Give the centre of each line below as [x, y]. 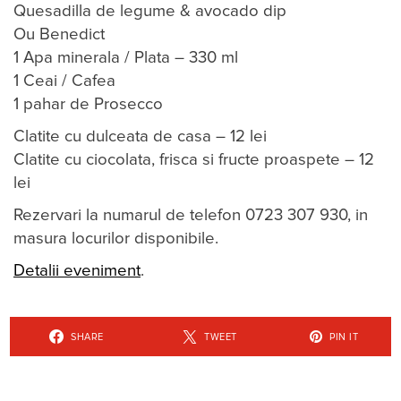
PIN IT [344, 337]
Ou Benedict [59, 35]
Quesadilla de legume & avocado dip [150, 12]
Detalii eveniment [77, 271]
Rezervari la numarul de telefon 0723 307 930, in [191, 216]
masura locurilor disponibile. [116, 239]
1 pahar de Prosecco [88, 105]
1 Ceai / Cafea [64, 81]
